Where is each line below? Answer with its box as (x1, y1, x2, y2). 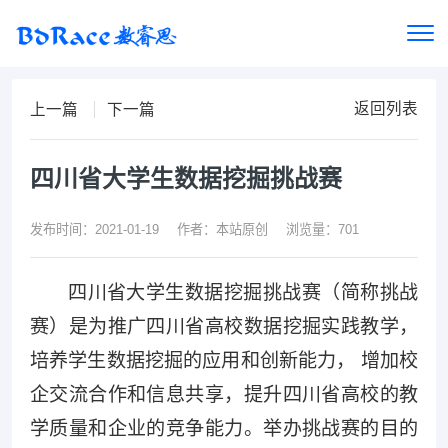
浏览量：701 (286, 222, 360, 238)
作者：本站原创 (176, 222, 268, 238)
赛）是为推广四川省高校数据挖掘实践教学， (29, 316, 419, 338)
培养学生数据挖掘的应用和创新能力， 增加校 (29, 350, 419, 372)
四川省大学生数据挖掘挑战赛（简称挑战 (68, 282, 419, 304)
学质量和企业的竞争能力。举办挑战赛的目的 (29, 418, 419, 440)
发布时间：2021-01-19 (29, 222, 159, 238)
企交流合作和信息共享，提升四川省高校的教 (29, 384, 419, 406)
